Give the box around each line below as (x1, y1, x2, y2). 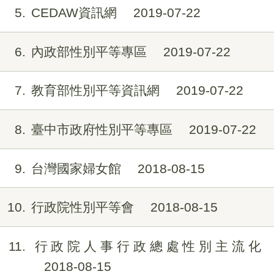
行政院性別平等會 (31, 200, 138, 215)
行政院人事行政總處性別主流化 (31, 239, 261, 253)
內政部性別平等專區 (31, 44, 150, 59)
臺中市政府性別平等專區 (31, 122, 176, 136)
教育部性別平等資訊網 (31, 83, 163, 98)
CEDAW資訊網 (31, 6, 120, 20)
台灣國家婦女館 (31, 161, 125, 176)
